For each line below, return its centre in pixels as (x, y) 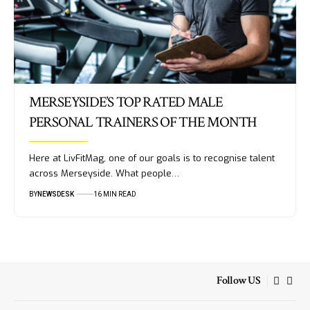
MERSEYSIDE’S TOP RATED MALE (126, 102)
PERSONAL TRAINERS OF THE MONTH (143, 122)
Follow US (238, 281)
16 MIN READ (115, 194)
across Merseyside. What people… (104, 173)
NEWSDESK (55, 194)
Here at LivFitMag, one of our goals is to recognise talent (152, 158)
